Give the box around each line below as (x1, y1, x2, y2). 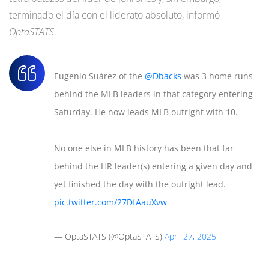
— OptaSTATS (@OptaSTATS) (54, 231, 165, 243)
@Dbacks (145, 70, 181, 82)
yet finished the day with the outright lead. (54, 178, 226, 190)
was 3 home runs (181, 70, 253, 82)
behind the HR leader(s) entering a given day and (54, 160, 252, 172)
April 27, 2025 (165, 231, 216, 243)
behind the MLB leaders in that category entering (54, 88, 253, 100)
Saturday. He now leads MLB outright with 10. (54, 106, 238, 118)
